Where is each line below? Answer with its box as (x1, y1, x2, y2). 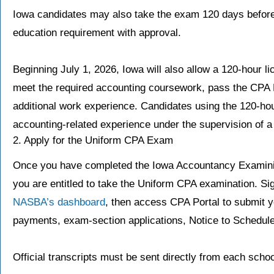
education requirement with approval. (13, 27, 181, 39)
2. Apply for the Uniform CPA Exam (13, 135, 173, 147)
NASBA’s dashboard (13, 196, 105, 209)
